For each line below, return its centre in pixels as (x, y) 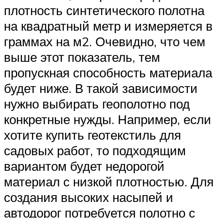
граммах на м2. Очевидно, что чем (105, 41)
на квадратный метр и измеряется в (108, 26)
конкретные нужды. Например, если (108, 119)
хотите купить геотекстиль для (92, 135)
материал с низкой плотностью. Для (109, 181)
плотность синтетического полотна (104, 10)
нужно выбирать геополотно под (97, 103)
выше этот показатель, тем (82, 57)
